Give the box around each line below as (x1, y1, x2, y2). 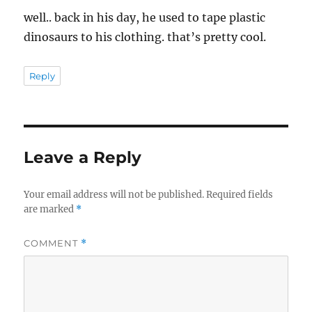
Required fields (206, 188, 274, 201)
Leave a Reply (24, 147, 142, 167)
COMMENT (24, 237, 81, 249)
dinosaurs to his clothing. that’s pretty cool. (24, 29, 267, 44)
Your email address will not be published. (24, 188, 205, 201)
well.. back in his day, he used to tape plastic (24, 10, 266, 24)
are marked (24, 203, 77, 215)
